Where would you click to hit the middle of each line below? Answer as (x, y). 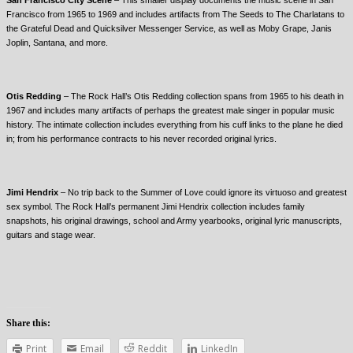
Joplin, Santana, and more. (58, 42)
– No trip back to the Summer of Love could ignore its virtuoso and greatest (203, 192)
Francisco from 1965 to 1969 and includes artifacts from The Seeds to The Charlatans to (175, 14)
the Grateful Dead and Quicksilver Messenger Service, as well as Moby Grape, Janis (169, 28)
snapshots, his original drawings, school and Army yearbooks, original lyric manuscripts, (174, 220)
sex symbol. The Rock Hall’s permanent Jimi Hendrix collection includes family (156, 206)
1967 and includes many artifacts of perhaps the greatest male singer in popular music (171, 110)
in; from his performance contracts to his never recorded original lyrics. (141, 138)
